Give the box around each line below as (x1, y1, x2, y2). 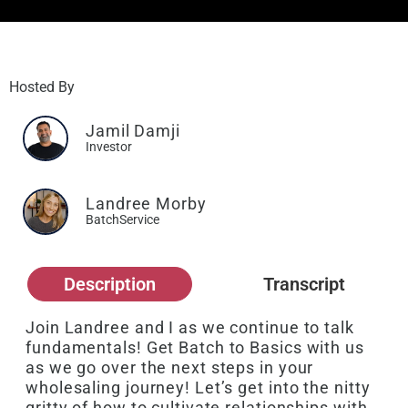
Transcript (263, 272, 346, 295)
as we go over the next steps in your (25, 357, 314, 377)
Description (63, 272, 156, 295)
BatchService (86, 212, 159, 228)
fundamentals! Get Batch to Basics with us (25, 337, 364, 357)
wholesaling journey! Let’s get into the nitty (25, 377, 371, 397)
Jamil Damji (86, 120, 180, 140)
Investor (86, 138, 132, 154)
